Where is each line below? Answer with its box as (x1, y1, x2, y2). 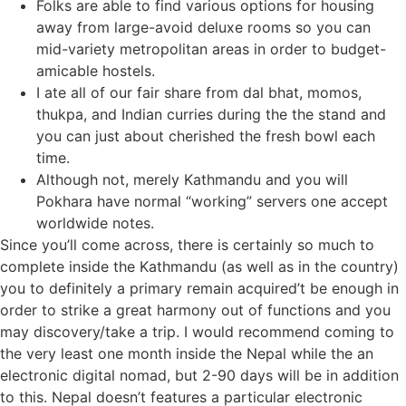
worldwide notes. (36, 213, 154, 232)
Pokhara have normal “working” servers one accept (36, 191, 388, 210)
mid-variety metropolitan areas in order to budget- (36, 39, 386, 58)
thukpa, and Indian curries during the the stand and (36, 104, 386, 123)
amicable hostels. (36, 61, 155, 80)
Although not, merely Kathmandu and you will (36, 169, 348, 188)
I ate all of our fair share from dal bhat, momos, (36, 82, 362, 101)
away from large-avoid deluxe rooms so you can (36, 17, 371, 36)
